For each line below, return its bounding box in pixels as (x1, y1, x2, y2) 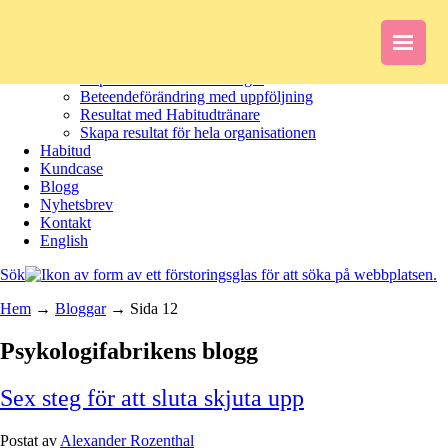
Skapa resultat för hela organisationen (80, 124, 316, 141)
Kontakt (40, 214, 91, 231)
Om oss (40, 34, 88, 51)
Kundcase (40, 160, 103, 177)
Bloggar (55, 300, 106, 317)
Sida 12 (130, 300, 178, 317)
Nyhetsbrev (40, 196, 113, 213)
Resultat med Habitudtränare (80, 106, 260, 123)
